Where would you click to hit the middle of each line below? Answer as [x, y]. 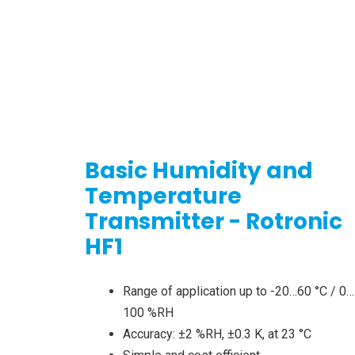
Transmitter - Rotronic [214, 222]
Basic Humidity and [199, 171]
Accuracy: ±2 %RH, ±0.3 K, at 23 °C [217, 334]
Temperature [163, 197]
